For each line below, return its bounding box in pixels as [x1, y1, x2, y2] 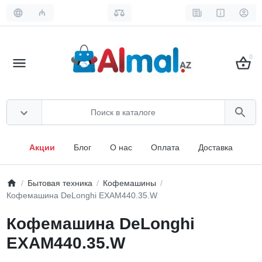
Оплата [151, 143, 180, 152]
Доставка [198, 143, 233, 152]
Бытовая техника [27, 178, 92, 188]
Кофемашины [102, 178, 156, 188]
